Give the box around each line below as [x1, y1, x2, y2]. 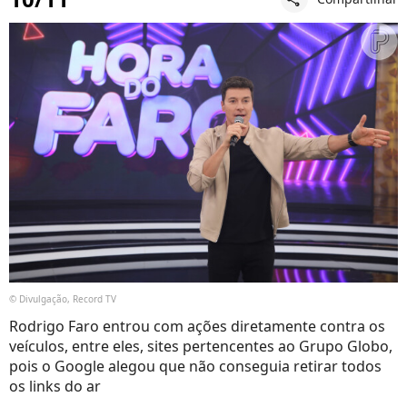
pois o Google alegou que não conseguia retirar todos [9, 355, 382, 376]
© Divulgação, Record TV [9, 292, 116, 305]
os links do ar [9, 375, 101, 396]
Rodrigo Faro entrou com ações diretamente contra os [9, 315, 385, 336]
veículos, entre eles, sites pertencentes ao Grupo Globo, [9, 335, 392, 356]
